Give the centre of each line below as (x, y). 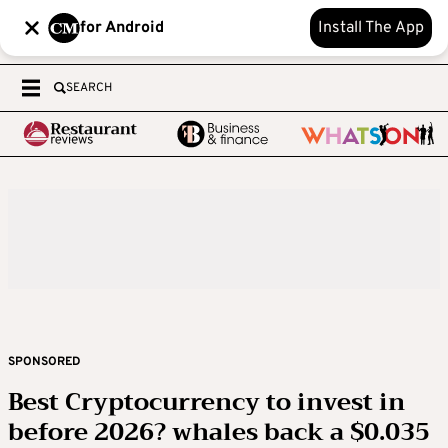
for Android (122, 28)
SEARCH (89, 88)
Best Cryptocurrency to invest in (206, 402)
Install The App (371, 28)
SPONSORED (44, 362)
